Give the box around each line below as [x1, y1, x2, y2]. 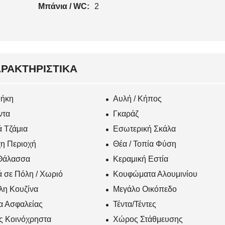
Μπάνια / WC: [38, 2, 91, 11]
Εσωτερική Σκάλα [113, 124, 176, 133]
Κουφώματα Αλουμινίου [113, 169, 198, 178]
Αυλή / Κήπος [113, 94, 162, 103]
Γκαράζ [113, 109, 139, 118]
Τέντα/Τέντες [113, 199, 157, 208]
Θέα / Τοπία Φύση [113, 139, 177, 148]
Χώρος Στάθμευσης [113, 214, 183, 223]
